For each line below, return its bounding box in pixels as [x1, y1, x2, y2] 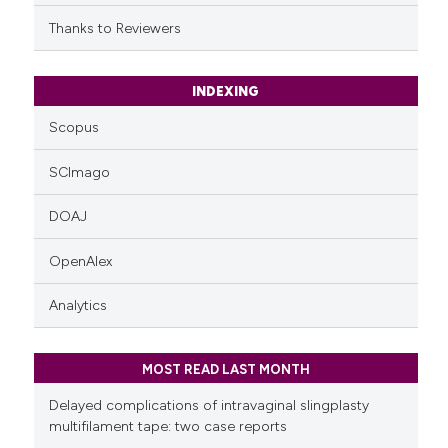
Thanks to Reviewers [48, 19, 181, 37]
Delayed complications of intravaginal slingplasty [48, 396, 369, 414]
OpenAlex [48, 252, 112, 270]
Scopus [48, 119, 99, 137]
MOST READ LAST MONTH [141, 361, 310, 377]
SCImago [48, 163, 110, 181]
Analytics [48, 297, 107, 315]
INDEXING [192, 84, 260, 100]
